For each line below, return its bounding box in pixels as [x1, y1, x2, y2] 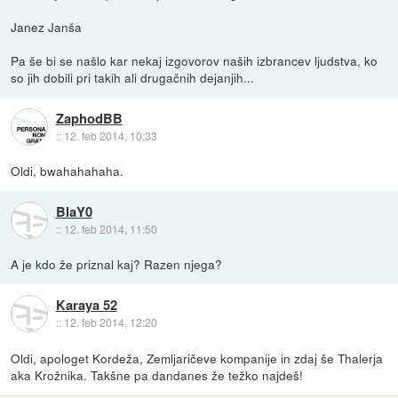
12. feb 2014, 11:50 [63, 220, 157, 236]
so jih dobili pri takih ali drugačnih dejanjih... [11, 68, 255, 87]
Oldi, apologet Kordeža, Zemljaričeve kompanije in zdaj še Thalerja [11, 348, 384, 367]
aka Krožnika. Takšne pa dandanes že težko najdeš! [11, 365, 304, 384]
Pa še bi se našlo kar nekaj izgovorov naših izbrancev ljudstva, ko [11, 52, 378, 70]
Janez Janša [11, 18, 83, 36]
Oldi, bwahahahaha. [11, 162, 124, 180]
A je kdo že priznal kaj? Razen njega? [11, 255, 223, 274]
